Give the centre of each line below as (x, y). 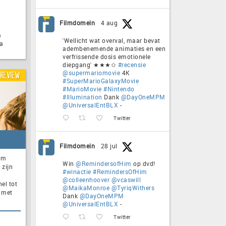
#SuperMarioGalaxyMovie (101, 80)
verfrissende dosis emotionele (107, 56)
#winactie (77, 171)
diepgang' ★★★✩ (90, 64)
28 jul (109, 146)
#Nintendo (119, 89)
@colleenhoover (86, 179)
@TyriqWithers (133, 187)
